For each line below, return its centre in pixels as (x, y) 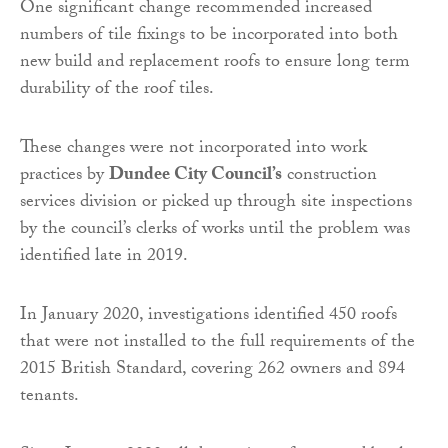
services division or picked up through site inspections (216, 203)
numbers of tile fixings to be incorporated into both (209, 36)
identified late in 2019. (104, 257)
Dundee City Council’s (195, 176)
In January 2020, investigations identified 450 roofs (208, 316)
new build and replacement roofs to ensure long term (215, 63)
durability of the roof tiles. (117, 90)
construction (329, 176)
